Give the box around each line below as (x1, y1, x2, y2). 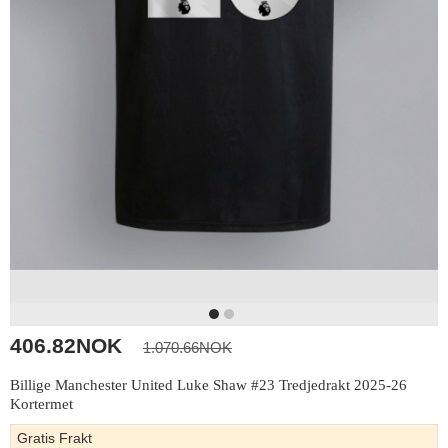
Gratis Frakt (17, 429, 92, 446)
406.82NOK (10, 333, 122, 357)
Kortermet (10, 395, 73, 412)
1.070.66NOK (143, 338, 232, 356)
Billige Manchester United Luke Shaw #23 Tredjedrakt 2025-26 (10, 376, 407, 393)
